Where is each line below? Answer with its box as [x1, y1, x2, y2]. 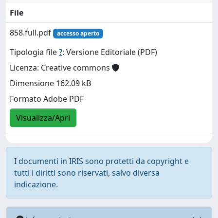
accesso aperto [56, 29, 99, 37]
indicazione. [14, 179, 58, 190]
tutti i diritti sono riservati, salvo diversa [14, 167, 160, 178]
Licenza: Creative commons [10, 62, 112, 73]
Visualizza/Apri [16, 112, 70, 124]
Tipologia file [10, 47, 59, 58]
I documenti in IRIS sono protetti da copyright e [14, 156, 189, 166]
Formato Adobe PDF [10, 93, 84, 105]
